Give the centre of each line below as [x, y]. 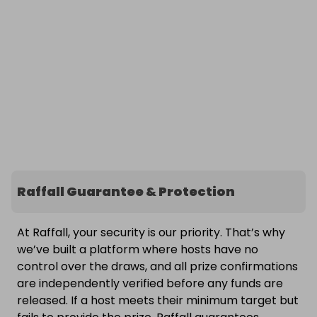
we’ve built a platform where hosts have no [138, 250]
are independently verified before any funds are [150, 284]
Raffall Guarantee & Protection [126, 192]
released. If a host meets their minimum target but [158, 301]
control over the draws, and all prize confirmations [157, 267]
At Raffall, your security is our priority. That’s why [151, 233]
